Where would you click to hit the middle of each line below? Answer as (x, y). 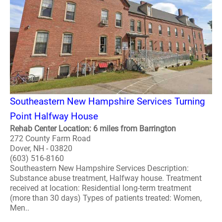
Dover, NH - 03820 (41, 148)
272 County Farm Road (50, 139)
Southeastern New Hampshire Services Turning (108, 101)
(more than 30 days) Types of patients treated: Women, (106, 198)
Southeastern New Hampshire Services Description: (99, 168)
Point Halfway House (54, 116)
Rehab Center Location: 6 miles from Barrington (93, 129)
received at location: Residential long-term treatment (101, 188)
